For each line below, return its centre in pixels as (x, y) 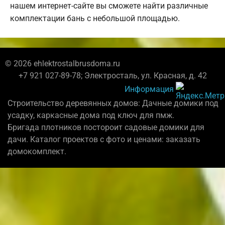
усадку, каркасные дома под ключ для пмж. (91, 116)
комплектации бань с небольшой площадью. (95, 19)
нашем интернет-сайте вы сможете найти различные (109, 6)
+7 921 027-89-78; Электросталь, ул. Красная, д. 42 (113, 76)
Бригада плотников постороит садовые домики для (106, 128)
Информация (149, 89)
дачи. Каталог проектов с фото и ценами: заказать (104, 140)
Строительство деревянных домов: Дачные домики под (113, 103)
